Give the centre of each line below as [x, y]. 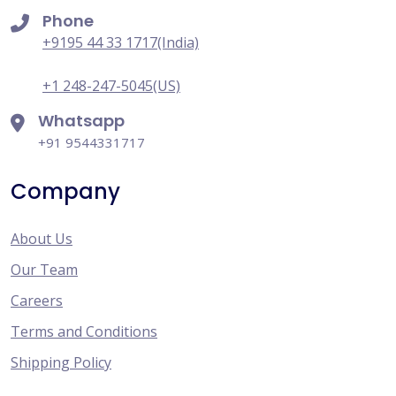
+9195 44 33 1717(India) [121, 42]
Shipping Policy [61, 362]
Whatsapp [81, 120]
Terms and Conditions [84, 331]
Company [65, 191]
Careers [37, 300]
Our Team [44, 269]
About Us [42, 238]
